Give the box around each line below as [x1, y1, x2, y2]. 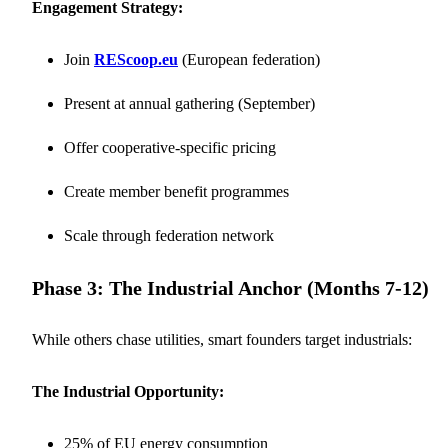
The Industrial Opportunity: [32, 382, 224, 400]
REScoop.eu [94, 50, 178, 68]
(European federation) [178, 50, 320, 68]
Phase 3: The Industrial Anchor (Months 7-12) [32, 276, 429, 299]
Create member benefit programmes [64, 182, 289, 200]
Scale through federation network [64, 226, 274, 244]
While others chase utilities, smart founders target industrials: [32, 330, 412, 348]
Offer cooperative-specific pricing [64, 138, 276, 156]
